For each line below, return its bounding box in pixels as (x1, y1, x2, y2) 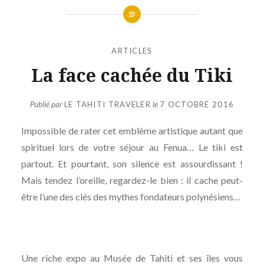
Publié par (29, 100, 64, 110)
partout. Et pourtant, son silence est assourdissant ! (21, 158, 243, 170)
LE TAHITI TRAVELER (64, 100, 151, 110)
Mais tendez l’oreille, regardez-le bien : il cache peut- (21, 174, 243, 186)
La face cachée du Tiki (31, 62, 233, 87)
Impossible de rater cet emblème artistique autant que (21, 125, 243, 137)
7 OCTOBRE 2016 (160, 100, 235, 110)
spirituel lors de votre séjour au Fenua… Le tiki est (21, 141, 243, 153)
